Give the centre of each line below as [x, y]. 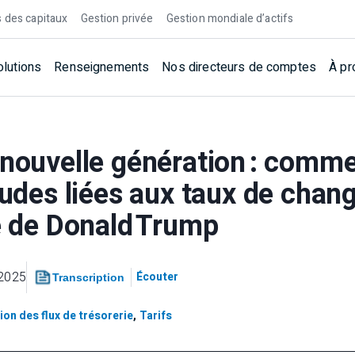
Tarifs [156, 316]
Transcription [88, 277]
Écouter [158, 277]
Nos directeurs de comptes [239, 67]
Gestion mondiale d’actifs [230, 19]
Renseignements [102, 67]
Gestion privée [117, 19]
